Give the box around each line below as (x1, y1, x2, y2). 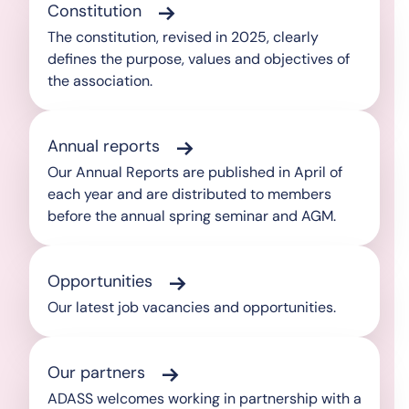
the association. (47, 71, 152, 91)
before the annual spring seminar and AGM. (47, 206, 336, 226)
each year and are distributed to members (47, 184, 331, 204)
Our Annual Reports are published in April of (47, 163, 342, 183)
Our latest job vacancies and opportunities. (47, 298, 336, 318)
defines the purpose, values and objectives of (47, 49, 350, 69)
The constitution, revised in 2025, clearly (47, 27, 319, 47)
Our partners (47, 362, 145, 384)
